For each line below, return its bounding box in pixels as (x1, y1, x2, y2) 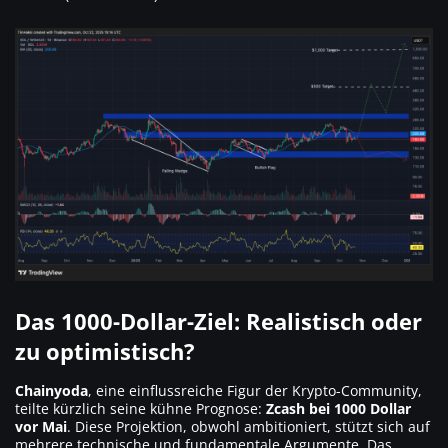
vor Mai (15, 417, 67, 437)
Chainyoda (15, 381, 88, 401)
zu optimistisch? (15, 336, 195, 367)
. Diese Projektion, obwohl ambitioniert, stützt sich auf (67, 417, 430, 437)
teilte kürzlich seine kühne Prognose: (15, 399, 266, 419)
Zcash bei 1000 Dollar (266, 399, 411, 419)
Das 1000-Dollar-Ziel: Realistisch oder (15, 306, 422, 337)
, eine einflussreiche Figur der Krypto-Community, (88, 381, 422, 401)
